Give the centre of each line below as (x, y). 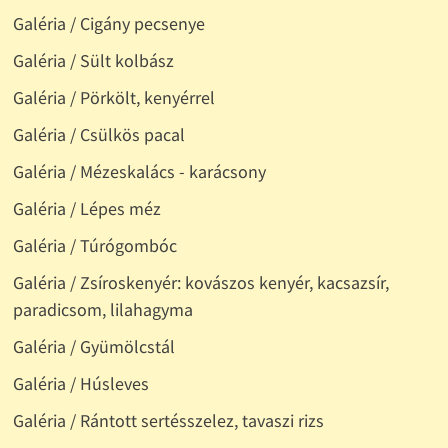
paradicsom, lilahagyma (102, 310)
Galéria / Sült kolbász (93, 61)
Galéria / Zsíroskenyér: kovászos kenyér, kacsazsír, (200, 283)
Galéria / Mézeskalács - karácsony (139, 172)
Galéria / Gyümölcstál (93, 347)
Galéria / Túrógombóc (94, 246)
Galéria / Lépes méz (86, 209)
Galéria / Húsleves (80, 384)
